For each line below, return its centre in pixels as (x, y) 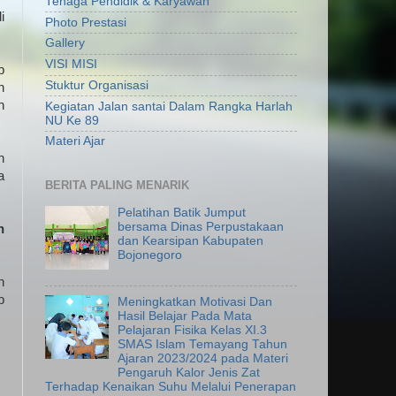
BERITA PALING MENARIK (117, 185)
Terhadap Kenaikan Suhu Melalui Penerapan (171, 386)
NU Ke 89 (72, 120)
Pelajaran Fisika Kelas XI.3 (193, 330)
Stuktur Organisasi (97, 85)
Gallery (65, 43)
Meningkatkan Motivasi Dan (195, 301)
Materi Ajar (75, 141)
